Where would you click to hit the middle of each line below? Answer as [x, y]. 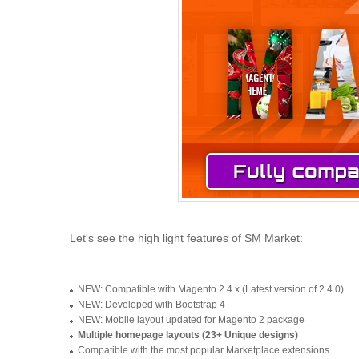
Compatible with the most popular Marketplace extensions [204, 350]
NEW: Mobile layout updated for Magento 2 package [191, 320]
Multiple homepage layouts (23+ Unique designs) [188, 335]
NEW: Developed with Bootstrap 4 [153, 305]
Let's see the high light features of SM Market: [186, 238]
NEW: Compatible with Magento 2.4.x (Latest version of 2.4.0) [212, 289]
